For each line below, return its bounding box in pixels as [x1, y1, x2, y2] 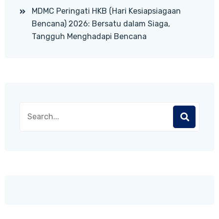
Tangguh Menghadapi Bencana [32, 31, 147, 41]
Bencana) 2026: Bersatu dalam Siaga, [32, 19, 170, 28]
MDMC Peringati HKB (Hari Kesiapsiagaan [32, 6, 181, 16]
